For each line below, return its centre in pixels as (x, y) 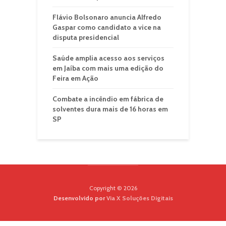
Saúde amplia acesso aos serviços (108, 58)
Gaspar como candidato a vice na (107, 27)
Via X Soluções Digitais (139, 198)
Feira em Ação (75, 78)
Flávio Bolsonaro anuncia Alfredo (107, 17)
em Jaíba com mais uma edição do (108, 68)
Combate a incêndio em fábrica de (108, 99)
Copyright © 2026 (113, 188)
